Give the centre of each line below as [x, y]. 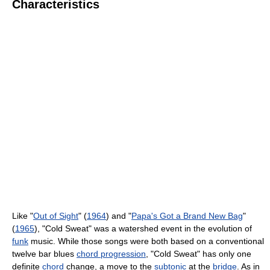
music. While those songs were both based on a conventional [146, 241]
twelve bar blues [44, 253]
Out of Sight [56, 215]
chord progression [111, 253]
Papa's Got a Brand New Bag [187, 215]
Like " [23, 215]
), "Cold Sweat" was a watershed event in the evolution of [143, 228]
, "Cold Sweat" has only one [199, 253]
